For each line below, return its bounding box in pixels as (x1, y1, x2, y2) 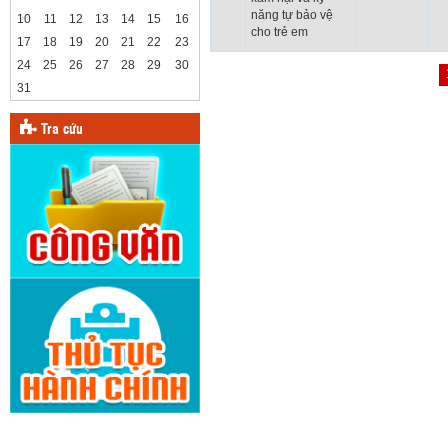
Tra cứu (37, 122, 83, 137)
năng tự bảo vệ (251, 8, 333, 22)
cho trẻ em (251, 25, 308, 39)
